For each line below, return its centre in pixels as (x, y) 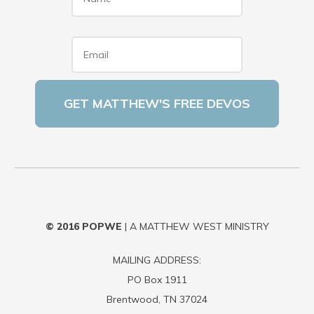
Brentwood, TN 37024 (157, 299)
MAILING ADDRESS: (157, 260)
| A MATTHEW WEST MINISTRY (195, 226)
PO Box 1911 (157, 280)
